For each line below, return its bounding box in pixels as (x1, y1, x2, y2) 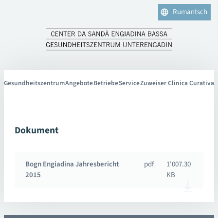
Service (118, 78, 140, 88)
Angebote (65, 78, 93, 88)
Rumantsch (172, 6, 207, 17)
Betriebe (93, 78, 118, 88)
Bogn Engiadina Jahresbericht (25, 159, 119, 169)
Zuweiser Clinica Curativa (140, 78, 214, 88)
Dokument (14, 123, 58, 137)
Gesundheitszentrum (4, 78, 65, 88)
